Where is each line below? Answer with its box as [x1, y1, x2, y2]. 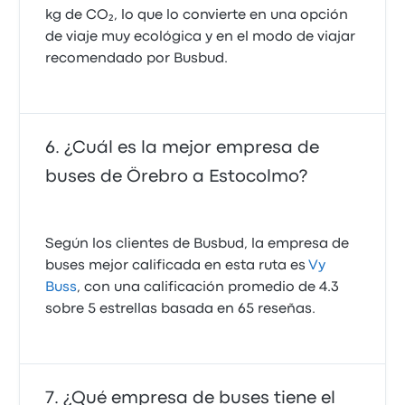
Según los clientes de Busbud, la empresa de [45, 238, 350, 250]
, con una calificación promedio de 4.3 [77, 281, 340, 294]
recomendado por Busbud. [45, 52, 229, 65]
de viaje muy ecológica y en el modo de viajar [45, 31, 356, 43]
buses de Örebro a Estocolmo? [45, 169, 308, 184]
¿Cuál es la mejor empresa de [64, 140, 320, 155]
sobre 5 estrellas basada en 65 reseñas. [45, 303, 316, 316]
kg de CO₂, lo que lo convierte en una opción [45, 9, 349, 22]
